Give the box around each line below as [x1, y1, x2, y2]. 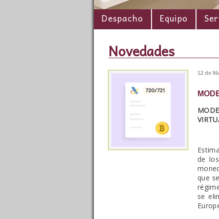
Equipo [160, 11, 188, 25]
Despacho [102, 11, 143, 25]
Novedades [109, 40, 175, 62]
